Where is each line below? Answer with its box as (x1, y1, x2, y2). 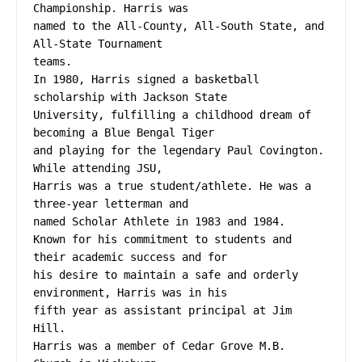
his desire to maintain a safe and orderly (33, 268, 298, 282)
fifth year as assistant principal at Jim (33, 304, 292, 318)
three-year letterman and (33, 197, 188, 211)
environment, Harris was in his (33, 286, 227, 300)
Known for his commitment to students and (33, 233, 292, 246)
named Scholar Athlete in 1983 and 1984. (33, 215, 285, 229)
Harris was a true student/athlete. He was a (33, 179, 311, 193)
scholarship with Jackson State (33, 90, 227, 104)
